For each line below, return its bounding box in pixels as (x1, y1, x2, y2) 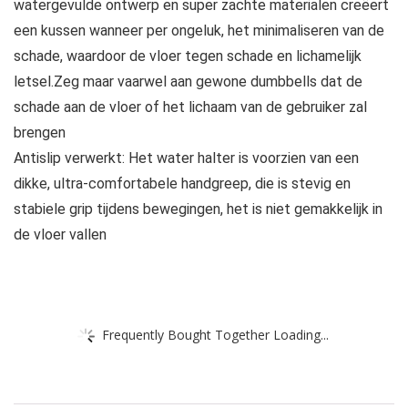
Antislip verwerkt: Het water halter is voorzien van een (14, 149, 359, 168)
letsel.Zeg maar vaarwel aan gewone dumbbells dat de (14, 73, 362, 91)
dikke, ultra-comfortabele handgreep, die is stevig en (14, 175, 351, 193)
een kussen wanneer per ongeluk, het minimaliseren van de (14, 22, 384, 40)
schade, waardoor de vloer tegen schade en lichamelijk (14, 47, 362, 66)
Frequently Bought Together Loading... (102, 325, 329, 343)
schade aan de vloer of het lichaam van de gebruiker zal (14, 98, 367, 117)
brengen (14, 124, 66, 142)
